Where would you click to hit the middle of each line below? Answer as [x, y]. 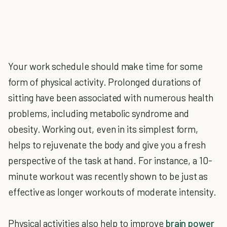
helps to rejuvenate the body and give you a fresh [107, 145]
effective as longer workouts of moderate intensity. [112, 192]
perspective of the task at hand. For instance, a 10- [110, 160]
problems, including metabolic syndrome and [99, 113]
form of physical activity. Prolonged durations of [105, 82]
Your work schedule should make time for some [105, 66]
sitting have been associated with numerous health [111, 98]
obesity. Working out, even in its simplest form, [103, 129]
